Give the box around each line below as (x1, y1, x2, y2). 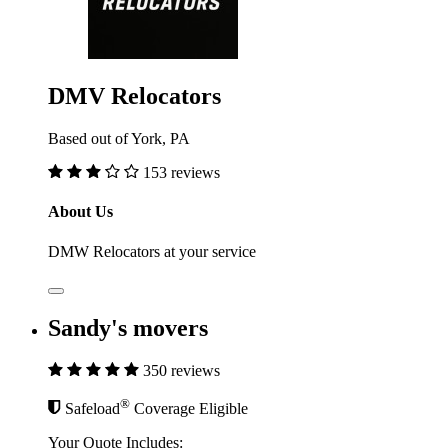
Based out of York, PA (48, 130, 190, 148)
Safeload (65, 399, 120, 417)
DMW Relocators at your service (48, 242, 256, 260)
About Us (48, 203, 113, 221)
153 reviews (143, 164, 220, 182)
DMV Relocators (48, 83, 221, 110)
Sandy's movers (48, 314, 208, 341)
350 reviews (143, 361, 220, 379)
